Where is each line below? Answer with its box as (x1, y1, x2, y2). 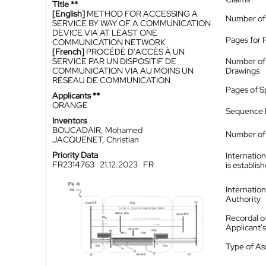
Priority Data (52, 150, 98, 160)
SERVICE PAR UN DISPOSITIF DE (52, 56, 176, 66)
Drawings (226, 65, 259, 76)
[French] (52, 46, 84, 57)
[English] (52, 8, 85, 19)
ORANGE (52, 100, 88, 110)
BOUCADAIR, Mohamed (52, 125, 142, 135)
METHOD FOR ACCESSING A (87, 8, 198, 19)
